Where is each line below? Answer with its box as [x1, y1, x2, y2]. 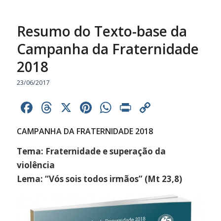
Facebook [34, 97, 104, 118]
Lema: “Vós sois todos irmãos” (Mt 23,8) [16, 173, 182, 184]
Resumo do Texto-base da [16, 22, 187, 41]
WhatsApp [113, 97, 189, 118]
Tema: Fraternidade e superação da [16, 145, 166, 157]
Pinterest [93, 97, 160, 118]
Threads [54, 97, 114, 118]
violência [16, 159, 55, 171]
